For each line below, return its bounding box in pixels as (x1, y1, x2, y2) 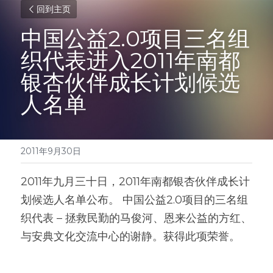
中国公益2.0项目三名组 (21, 25, 250, 52)
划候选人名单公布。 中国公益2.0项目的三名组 (21, 193, 248, 207)
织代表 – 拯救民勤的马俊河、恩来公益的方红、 (21, 211, 252, 225)
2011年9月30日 (21, 146, 81, 157)
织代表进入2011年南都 (21, 47, 240, 74)
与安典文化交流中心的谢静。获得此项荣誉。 (21, 230, 240, 243)
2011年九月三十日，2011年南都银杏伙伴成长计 (21, 175, 250, 188)
